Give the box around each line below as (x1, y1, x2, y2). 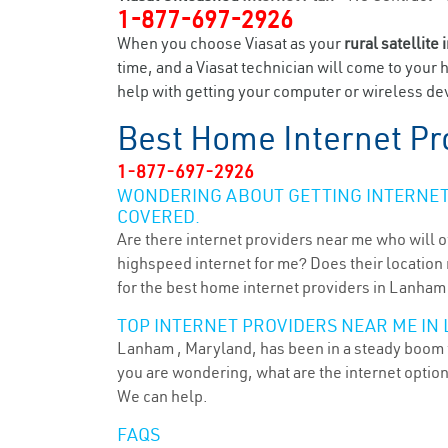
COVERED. (117, 205, 200, 228)
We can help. (117, 386, 208, 406)
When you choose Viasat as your (117, 33, 344, 53)
